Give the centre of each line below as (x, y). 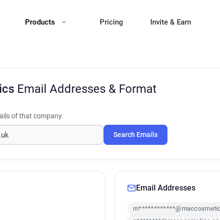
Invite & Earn (171, 22)
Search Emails (136, 135)
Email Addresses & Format (87, 89)
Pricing (111, 22)
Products (41, 22)
